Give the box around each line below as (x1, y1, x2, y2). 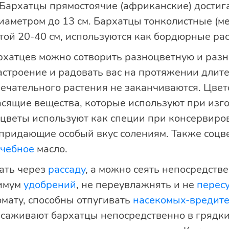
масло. (34, 142, 67, 156)
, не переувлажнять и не (76, 178, 197, 192)
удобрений (23, 178, 76, 192)
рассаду (48, 163, 85, 176)
